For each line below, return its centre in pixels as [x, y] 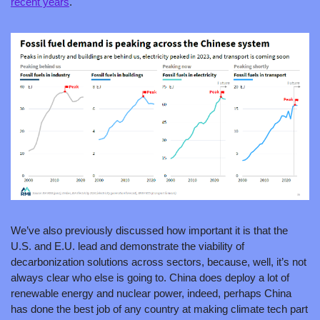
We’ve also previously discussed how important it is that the [149, 231]
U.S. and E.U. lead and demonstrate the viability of [127, 246]
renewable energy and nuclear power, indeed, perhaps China [151, 294]
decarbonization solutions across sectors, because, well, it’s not [159, 262]
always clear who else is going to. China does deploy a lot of [150, 278]
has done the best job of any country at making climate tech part [159, 309]
